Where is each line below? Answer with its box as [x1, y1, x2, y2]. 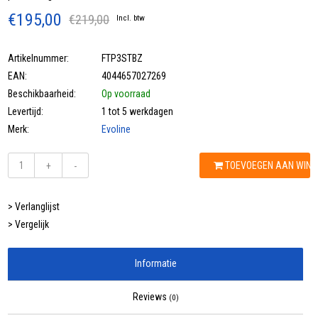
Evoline [102, 124, 131, 136]
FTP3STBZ [102, 53, 143, 65]
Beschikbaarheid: [8, 88, 77, 100]
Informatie [134, 258, 177, 270]
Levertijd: [8, 106, 44, 118]
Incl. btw [116, 13, 146, 23]
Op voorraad [102, 88, 151, 100]
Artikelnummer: [8, 53, 70, 65]
